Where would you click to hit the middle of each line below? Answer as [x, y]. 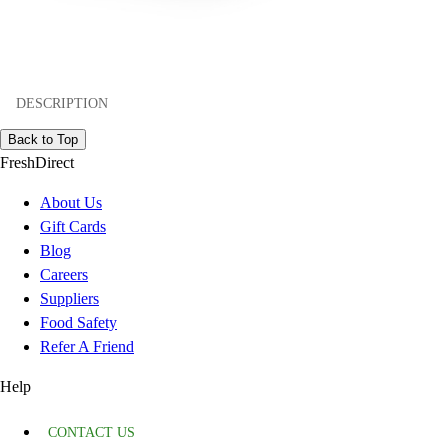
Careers [64, 275]
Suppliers [69, 299]
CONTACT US [91, 433]
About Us [71, 203]
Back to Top [43, 140]
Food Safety [78, 323]
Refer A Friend [87, 347]
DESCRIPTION [62, 103]
